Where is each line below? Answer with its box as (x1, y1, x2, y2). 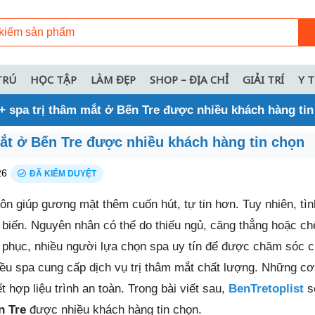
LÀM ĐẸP (91, 72, 136, 86)
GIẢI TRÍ (243, 72, 284, 86)
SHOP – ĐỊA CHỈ (150, 72, 229, 86)
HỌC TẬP (30, 72, 77, 86)
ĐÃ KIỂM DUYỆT (30, 168, 96, 179)
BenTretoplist (229, 281, 304, 295)
